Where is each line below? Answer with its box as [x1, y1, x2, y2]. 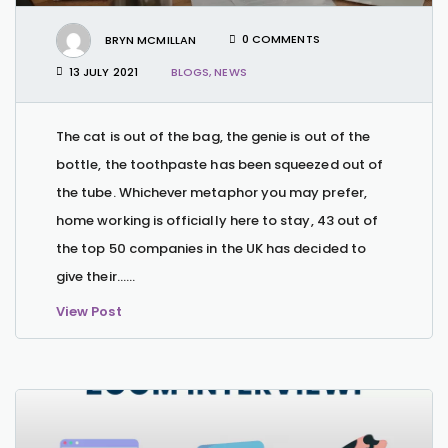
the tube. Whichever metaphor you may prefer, [56, 182, 367, 202]
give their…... [56, 266, 135, 286]
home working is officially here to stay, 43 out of [56, 210, 379, 230]
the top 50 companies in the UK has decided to [56, 238, 366, 258]
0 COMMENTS [242, 31, 320, 48]
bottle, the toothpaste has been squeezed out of [56, 154, 384, 174]
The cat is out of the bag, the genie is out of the [56, 126, 371, 146]
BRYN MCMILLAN [105, 31, 196, 48]
